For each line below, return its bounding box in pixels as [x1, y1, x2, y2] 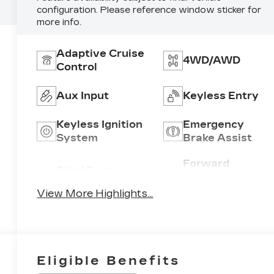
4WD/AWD [182, 54, 240, 66]
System [56, 131, 98, 144]
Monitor [56, 177, 100, 190]
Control [56, 61, 98, 73]
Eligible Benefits [37, 253, 180, 268]
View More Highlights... [37, 188, 154, 200]
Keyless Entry [182, 89, 259, 102]
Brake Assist [182, 131, 252, 144]
